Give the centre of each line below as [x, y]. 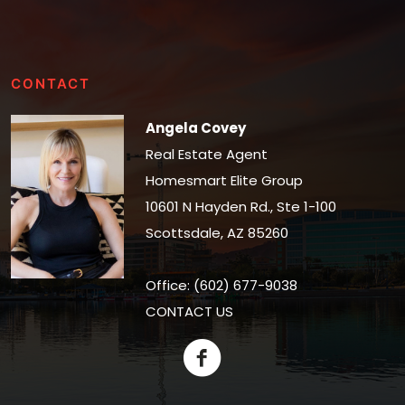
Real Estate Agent [207, 154]
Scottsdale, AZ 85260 [217, 233]
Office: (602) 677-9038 [222, 285]
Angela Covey [196, 128]
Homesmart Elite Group [225, 180]
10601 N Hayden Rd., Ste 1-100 [241, 207]
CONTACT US [190, 311]
